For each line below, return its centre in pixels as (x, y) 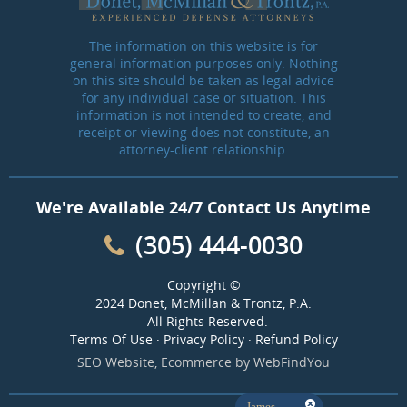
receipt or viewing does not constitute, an (203, 132)
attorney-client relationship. (203, 149)
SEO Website (116, 362)
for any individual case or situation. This (203, 97)
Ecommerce (196, 362)
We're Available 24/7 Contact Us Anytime (203, 207)
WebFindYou (292, 362)
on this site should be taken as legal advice (203, 80)
